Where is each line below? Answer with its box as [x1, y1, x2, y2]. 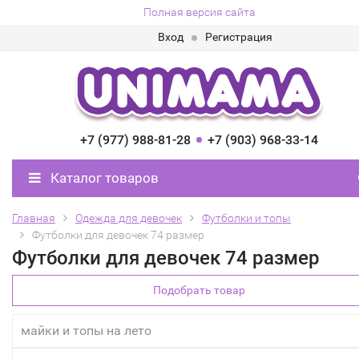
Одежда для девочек [75, 212, 182, 224]
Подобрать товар [153, 284, 245, 296]
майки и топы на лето [21, 323, 151, 338]
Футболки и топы [202, 212, 291, 224]
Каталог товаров [47, 170, 159, 186]
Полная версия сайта [143, 6, 256, 18]
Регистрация [205, 30, 272, 43]
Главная [12, 212, 55, 224]
